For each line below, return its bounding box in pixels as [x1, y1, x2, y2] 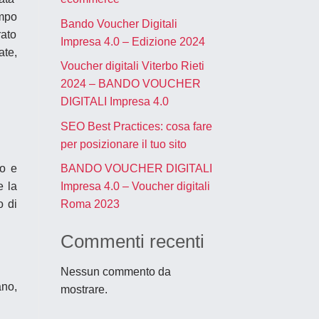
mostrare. [60, 283, 108, 296]
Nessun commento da [60, 266, 171, 278]
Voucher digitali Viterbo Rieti [60, 60, 204, 73]
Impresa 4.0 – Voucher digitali [60, 180, 210, 193]
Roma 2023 [60, 198, 120, 211]
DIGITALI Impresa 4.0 [60, 95, 169, 108]
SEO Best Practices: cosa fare [60, 120, 212, 132]
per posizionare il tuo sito [60, 137, 187, 150]
